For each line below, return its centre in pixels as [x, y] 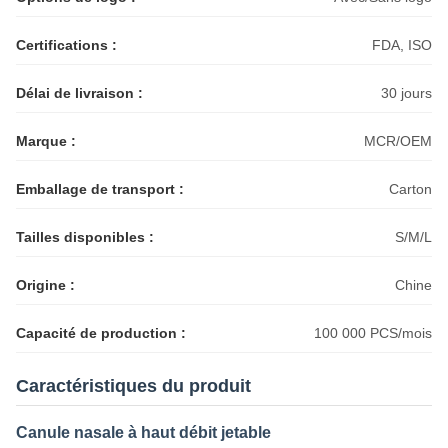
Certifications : [66, 45]
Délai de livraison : [79, 93]
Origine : [45, 285]
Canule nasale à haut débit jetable [143, 432]
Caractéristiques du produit [133, 386]
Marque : [46, 141]
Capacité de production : [101, 333]
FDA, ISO [402, 45]
